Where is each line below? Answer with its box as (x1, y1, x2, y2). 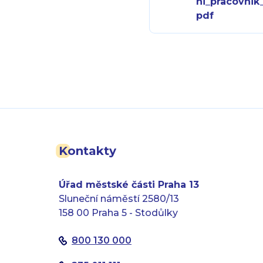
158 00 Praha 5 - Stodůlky (59, 207, 178, 218)
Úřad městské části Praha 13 (59, 179, 199, 190)
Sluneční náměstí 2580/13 (59, 193, 179, 204)
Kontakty (59, 144, 116, 158)
